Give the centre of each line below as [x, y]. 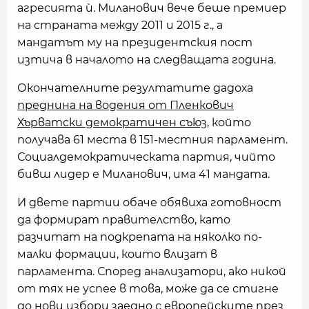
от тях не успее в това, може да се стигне [148, 289]
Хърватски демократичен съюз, [113, 122]
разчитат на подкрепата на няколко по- [140, 237]
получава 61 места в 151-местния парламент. [152, 140]
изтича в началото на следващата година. [147, 60]
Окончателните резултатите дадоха [135, 88]
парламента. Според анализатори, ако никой [152, 271]
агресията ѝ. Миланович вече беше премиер [152, 8]
